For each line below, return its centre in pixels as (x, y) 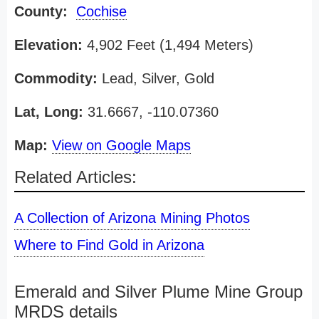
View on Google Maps (121, 145)
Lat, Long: (49, 112)
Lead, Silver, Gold (156, 78)
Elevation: (48, 45)
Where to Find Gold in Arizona (109, 245)
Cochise (101, 11)
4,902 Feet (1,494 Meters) (168, 45)
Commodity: (56, 78)
